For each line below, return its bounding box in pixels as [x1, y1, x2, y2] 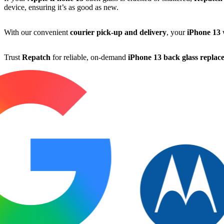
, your [166, 27, 187, 36]
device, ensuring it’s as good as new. [4, 2, 118, 11]
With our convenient [4, 27, 70, 36]
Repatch [22, 52, 50, 61]
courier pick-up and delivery [70, 27, 166, 36]
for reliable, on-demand [50, 52, 128, 61]
